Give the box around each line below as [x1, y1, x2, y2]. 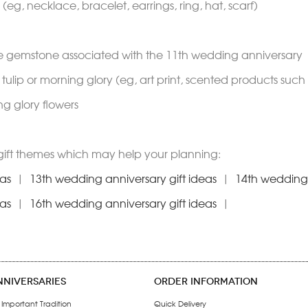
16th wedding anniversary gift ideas [30, 195, 217, 211]
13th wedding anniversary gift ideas [30, 170, 217, 186]
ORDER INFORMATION [154, 276, 258, 287]
